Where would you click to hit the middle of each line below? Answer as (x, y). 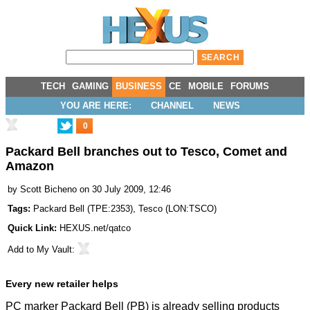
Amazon (30, 166)
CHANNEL (172, 106)
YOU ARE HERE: (96, 106)
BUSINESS (139, 86)
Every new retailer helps (62, 284)
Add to (22, 250)
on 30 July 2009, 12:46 (125, 190)
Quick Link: (34, 228)
